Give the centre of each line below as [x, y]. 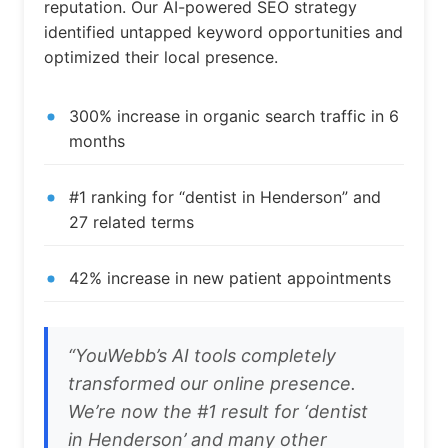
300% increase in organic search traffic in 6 [234, 116]
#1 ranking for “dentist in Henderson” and [225, 197]
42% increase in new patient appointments [230, 278]
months [97, 141]
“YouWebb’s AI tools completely [202, 356]
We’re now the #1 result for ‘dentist [218, 412]
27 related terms [131, 222]
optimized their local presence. [161, 57]
